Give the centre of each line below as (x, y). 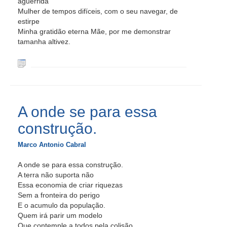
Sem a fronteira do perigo (59, 195)
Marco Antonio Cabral (52, 145)
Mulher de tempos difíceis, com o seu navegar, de (98, 11)
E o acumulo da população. (62, 205)
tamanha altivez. (44, 42)
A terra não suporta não (56, 175)
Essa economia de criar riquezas (70, 185)
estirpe (29, 21)
